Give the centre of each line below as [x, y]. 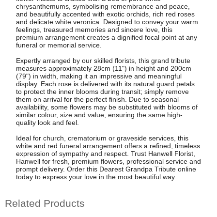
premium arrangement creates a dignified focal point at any [106, 38]
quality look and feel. [47, 123]
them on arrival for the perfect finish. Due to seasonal [97, 100]
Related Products [45, 203]
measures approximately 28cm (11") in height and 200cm [103, 69]
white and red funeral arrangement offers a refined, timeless [108, 146]
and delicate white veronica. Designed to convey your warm [107, 22]
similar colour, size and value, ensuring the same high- [99, 115]
